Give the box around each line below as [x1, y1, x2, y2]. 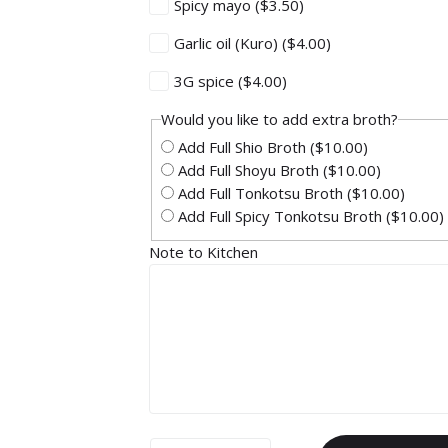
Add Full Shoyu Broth [174, 160, 324, 181]
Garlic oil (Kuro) [174, 33, 282, 53]
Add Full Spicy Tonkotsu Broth [174, 206, 387, 227]
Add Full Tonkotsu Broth [174, 183, 348, 204]
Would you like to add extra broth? [161, 109, 399, 129]
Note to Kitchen [149, 241, 262, 262]
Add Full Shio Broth [174, 137, 311, 158]
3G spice [174, 71, 238, 91]
